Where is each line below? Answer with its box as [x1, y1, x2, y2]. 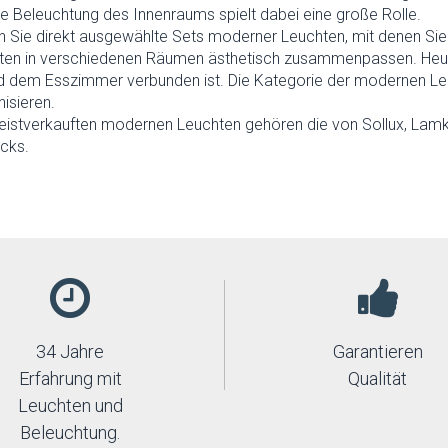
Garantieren [332, 341, 423, 362]
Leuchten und [17, 395, 123, 416]
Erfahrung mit [18, 368, 122, 389]
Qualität [348, 368, 408, 389]
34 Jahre [36, 341, 105, 362]
